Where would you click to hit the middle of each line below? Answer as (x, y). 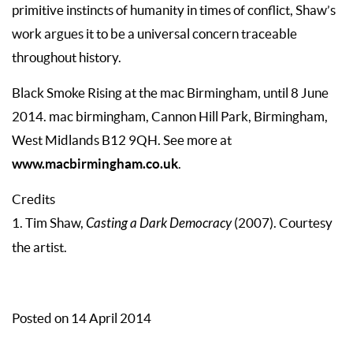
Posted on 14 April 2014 (82, 319)
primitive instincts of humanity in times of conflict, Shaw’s (174, 11)
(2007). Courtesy (283, 223)
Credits (33, 200)
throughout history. (67, 58)
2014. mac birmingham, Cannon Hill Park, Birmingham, (170, 117)
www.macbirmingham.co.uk (95, 164)
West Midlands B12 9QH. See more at (122, 141)
